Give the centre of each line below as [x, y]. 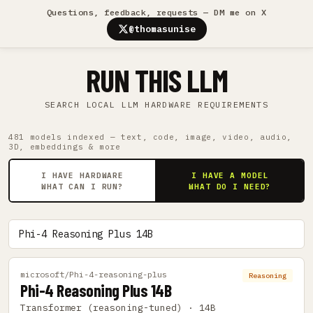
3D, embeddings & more [65, 147]
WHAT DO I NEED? [230, 186]
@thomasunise [162, 29]
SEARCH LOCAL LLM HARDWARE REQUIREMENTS [156, 104]
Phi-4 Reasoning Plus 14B [96, 290]
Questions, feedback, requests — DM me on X [156, 12]
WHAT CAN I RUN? [82, 186]
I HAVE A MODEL [230, 175]
